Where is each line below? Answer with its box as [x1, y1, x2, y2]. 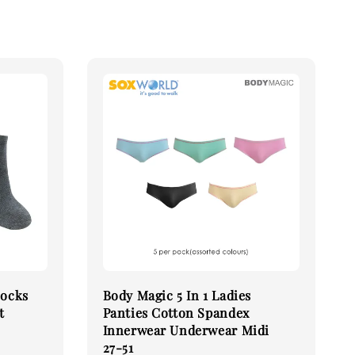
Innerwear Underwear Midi [102, 321, 269, 338]
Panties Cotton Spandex [102, 303, 250, 321]
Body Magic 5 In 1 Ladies [102, 286, 251, 303]
